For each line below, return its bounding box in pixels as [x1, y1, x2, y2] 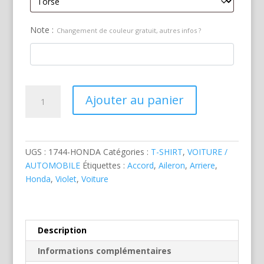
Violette [24, 167, 54, 179]
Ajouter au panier [85, 92, 184, 108]
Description [37, 225, 87, 236]
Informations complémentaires [37, 245, 171, 257]
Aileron [158, 160, 185, 171]
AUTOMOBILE [25, 160, 80, 171]
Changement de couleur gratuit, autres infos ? [56, 26, 201, 35]
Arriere [189, 160, 215, 171]
